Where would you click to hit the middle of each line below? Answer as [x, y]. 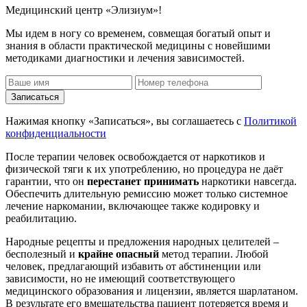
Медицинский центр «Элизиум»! [84, 10]
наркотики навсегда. [248, 182]
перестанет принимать [143, 182]
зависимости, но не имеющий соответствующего [120, 279]
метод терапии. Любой [214, 254]
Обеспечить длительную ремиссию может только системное [147, 194]
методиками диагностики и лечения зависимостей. [125, 58]
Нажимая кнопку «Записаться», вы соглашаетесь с [125, 121]
